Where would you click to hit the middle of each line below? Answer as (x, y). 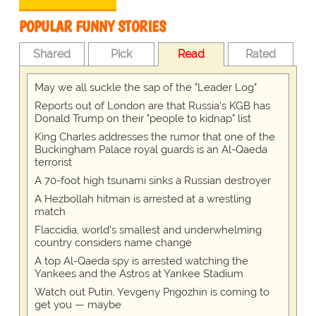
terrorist (53, 163)
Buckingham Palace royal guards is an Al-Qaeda (151, 150)
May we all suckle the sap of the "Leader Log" (145, 88)
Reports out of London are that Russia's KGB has (152, 106)
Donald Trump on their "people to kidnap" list (142, 119)
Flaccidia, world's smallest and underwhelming (148, 230)
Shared (52, 54)
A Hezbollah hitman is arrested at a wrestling (142, 199)
